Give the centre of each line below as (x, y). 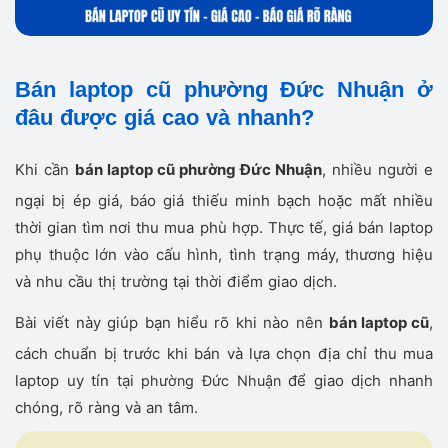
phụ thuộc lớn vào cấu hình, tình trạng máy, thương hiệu (224, 255)
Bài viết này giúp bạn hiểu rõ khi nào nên (172, 323)
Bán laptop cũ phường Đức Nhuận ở (224, 90)
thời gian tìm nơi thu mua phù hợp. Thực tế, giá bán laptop (224, 228)
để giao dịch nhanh (357, 381)
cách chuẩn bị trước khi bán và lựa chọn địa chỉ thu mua (224, 354)
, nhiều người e (377, 170)
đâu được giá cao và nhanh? (164, 118)
